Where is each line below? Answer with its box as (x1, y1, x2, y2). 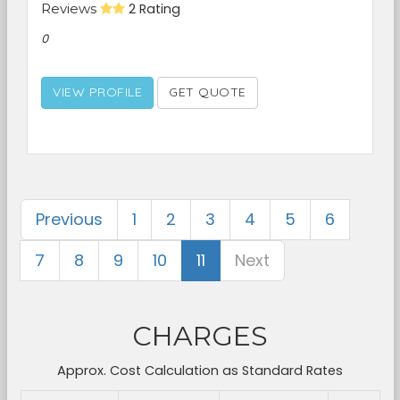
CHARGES (132, 320, 268, 353)
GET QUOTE (169, 84, 246, 100)
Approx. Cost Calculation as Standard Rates (57, 362, 343, 379)
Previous (35, 208, 103, 230)
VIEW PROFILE (53, 84, 142, 100)
